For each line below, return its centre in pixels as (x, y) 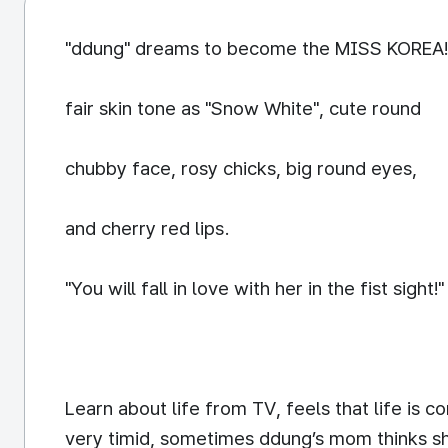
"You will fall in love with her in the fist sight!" (254, 288)
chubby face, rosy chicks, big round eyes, (241, 168)
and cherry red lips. (147, 228)
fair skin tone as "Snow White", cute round (243, 108)
